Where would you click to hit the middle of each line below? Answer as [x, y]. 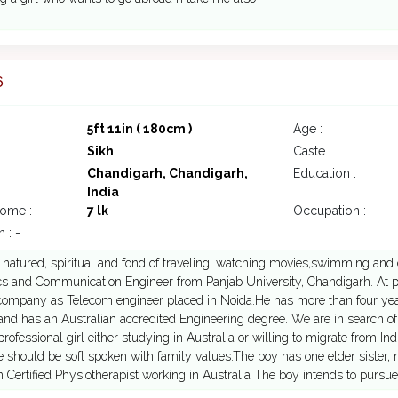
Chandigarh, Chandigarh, [167, 174]
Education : [325, 174]
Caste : [312, 151]
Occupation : [330, 211]
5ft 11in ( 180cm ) [139, 129]
